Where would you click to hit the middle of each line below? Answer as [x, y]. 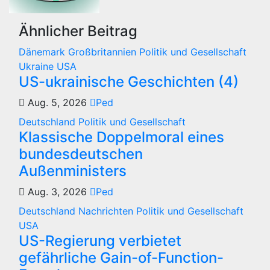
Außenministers [73, 171]
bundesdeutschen [81, 154]
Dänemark [43, 52]
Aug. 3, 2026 [57, 192]
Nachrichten [107, 211]
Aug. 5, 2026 [57, 102]
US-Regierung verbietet [100, 241]
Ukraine [38, 66]
